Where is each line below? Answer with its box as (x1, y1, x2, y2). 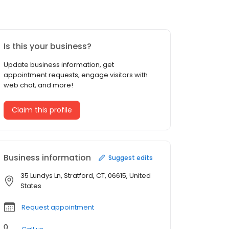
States (20, 181, 41, 191)
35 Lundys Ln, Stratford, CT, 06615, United (20, 171, 151, 181)
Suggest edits (108, 153, 153, 162)
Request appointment (21, 202, 94, 213)
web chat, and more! (4, 80, 73, 90)
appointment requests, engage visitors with (4, 70, 148, 80)
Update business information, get (4, 60, 114, 70)
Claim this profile (12, 105, 72, 116)
